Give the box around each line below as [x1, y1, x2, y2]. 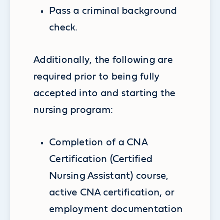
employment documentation [49, 204, 183, 215]
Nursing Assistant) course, [49, 171, 169, 181]
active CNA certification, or [49, 188, 175, 198]
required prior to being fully [33, 72, 160, 82]
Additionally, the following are [33, 55, 173, 65]
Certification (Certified [49, 154, 153, 165]
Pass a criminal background [49, 6, 177, 16]
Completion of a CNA [49, 137, 147, 148]
